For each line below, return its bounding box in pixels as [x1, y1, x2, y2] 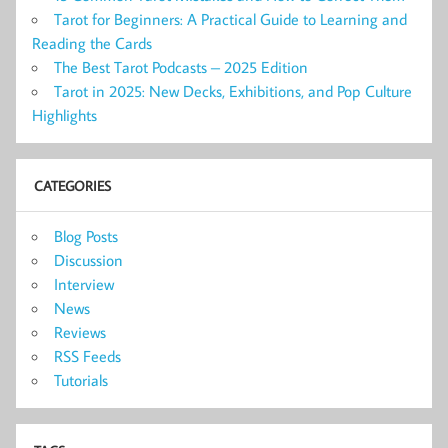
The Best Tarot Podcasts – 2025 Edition [54, 57, 308, 78]
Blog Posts [54, 226, 118, 247]
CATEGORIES [33, 176, 111, 196]
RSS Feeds [54, 346, 121, 367]
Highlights [32, 105, 97, 126]
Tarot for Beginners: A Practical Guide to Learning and [54, 9, 407, 30]
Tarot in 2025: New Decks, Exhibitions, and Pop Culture [54, 81, 412, 102]
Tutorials [54, 370, 108, 391]
